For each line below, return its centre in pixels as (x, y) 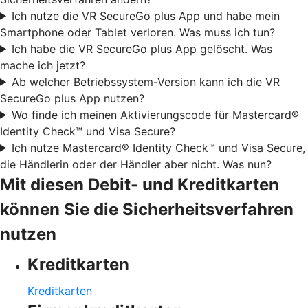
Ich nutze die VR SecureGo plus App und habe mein (145, 15)
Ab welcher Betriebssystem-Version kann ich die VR (145, 81)
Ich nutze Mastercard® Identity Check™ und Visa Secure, (158, 147)
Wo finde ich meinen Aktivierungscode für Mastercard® (155, 114)
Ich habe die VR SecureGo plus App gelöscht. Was (142, 48)
